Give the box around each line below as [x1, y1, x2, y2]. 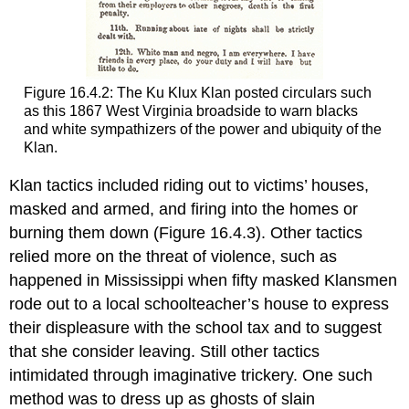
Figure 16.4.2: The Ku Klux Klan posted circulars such [23, 84, 372, 100]
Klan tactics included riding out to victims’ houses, [9, 175, 370, 194]
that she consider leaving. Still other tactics [9, 341, 320, 361]
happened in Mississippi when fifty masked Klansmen [9, 270, 398, 289]
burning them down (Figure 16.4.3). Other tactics [9, 223, 363, 242]
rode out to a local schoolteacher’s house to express [9, 294, 390, 313]
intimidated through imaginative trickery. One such [9, 365, 373, 384]
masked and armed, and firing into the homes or [9, 199, 359, 218]
